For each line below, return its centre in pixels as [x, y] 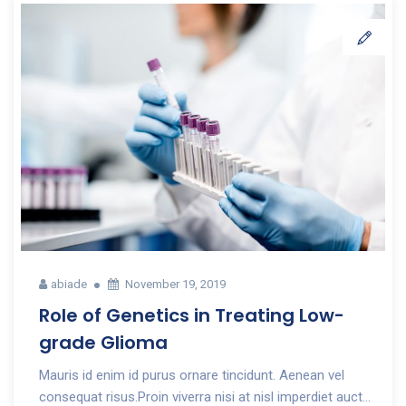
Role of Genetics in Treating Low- [192, 315]
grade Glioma [103, 342]
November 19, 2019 [175, 284]
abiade [69, 284]
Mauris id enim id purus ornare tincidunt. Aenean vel [192, 375]
